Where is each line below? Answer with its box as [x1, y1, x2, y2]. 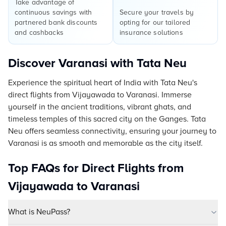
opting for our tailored [120, 18, 191, 27]
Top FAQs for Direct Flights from [8, 161, 184, 176]
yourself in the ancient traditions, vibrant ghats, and [8, 102, 191, 112]
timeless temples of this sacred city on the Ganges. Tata [8, 114, 206, 124]
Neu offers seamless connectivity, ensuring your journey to [8, 126, 216, 136]
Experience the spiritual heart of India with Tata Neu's [8, 78, 197, 88]
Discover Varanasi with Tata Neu [8, 56, 187, 71]
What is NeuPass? [8, 207, 70, 217]
